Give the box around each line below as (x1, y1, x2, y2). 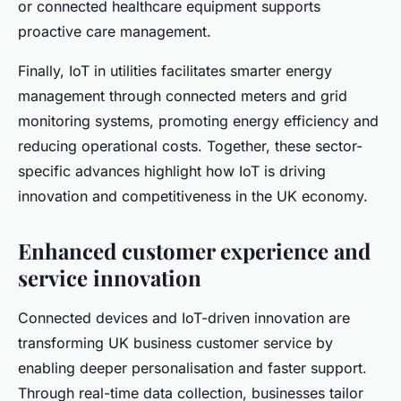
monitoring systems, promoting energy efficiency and (18, 111, 379, 130)
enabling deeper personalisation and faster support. (18, 358, 367, 377)
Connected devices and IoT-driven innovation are (18, 308, 350, 327)
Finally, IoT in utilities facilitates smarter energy (18, 61, 332, 80)
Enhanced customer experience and (18, 235, 371, 265)
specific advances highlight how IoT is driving (18, 161, 326, 180)
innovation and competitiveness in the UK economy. (18, 186, 368, 205)
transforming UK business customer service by (18, 333, 333, 352)
